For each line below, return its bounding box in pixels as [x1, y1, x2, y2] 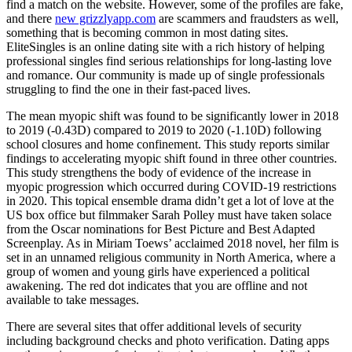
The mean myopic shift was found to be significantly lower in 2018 [6, 109, 339, 123]
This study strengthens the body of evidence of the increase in [6, 166, 311, 180]
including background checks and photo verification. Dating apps [6, 334, 329, 348]
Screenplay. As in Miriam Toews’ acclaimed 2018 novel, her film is [6, 236, 339, 251]
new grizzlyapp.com [55, 12, 156, 26]
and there [6, 12, 55, 26]
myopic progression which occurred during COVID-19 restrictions [6, 180, 336, 194]
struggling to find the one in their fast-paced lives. [6, 82, 251, 97]
